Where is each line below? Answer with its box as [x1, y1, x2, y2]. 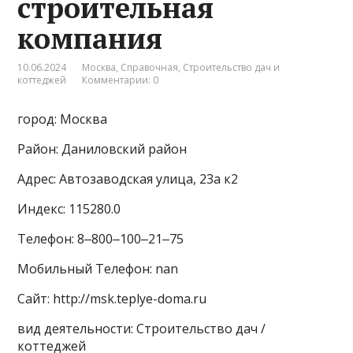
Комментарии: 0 [82, 73, 159, 87]
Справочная [121, 61, 179, 75]
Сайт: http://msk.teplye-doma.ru [17, 290, 207, 308]
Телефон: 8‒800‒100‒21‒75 [17, 230, 184, 248]
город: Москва [17, 110, 108, 128]
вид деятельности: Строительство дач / [17, 320, 266, 338]
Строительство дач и [183, 61, 281, 75]
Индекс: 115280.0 [17, 200, 121, 218]
